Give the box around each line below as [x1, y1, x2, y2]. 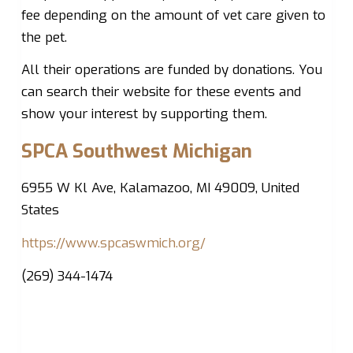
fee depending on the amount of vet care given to [20, 6, 325, 24]
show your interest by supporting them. [20, 105, 267, 124]
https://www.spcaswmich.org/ [20, 234, 206, 252]
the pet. [20, 28, 67, 46]
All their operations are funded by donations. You [20, 61, 322, 80]
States [20, 201, 59, 220]
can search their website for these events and [20, 83, 301, 102]
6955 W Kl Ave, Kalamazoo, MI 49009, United [20, 179, 299, 198]
